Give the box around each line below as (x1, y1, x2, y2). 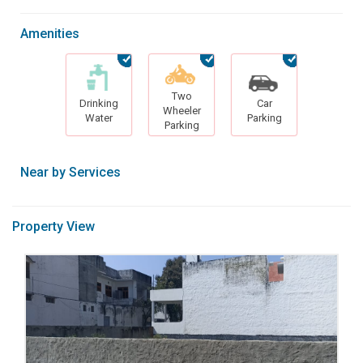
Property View (12, 218, 95, 234)
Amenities (20, 25, 79, 41)
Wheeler (162, 104, 201, 117)
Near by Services (20, 164, 121, 180)
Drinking (79, 96, 118, 109)
